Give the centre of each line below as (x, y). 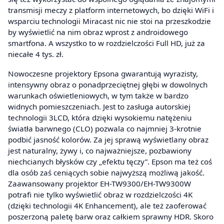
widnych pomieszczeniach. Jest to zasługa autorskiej (99, 107)
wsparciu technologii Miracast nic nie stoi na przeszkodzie (109, 21)
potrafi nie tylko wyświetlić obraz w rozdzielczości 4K (100, 195)
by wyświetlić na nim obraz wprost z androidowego (98, 32)
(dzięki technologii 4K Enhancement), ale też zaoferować (107, 206)
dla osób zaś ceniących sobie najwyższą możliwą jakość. (106, 173)
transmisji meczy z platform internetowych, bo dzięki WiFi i (111, 10)
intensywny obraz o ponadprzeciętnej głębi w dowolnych (108, 85)
